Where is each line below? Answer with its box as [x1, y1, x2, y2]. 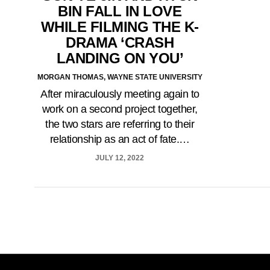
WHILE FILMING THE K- [40, 19, 199, 35]
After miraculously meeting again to [40, 88, 199, 100]
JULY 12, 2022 [95, 154, 145, 162]
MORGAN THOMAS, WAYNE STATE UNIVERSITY [37, 73, 202, 81]
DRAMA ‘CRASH [66, 34, 174, 51]
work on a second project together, [42, 103, 198, 115]
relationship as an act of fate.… [49, 133, 190, 145]
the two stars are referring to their [45, 118, 195, 130]
